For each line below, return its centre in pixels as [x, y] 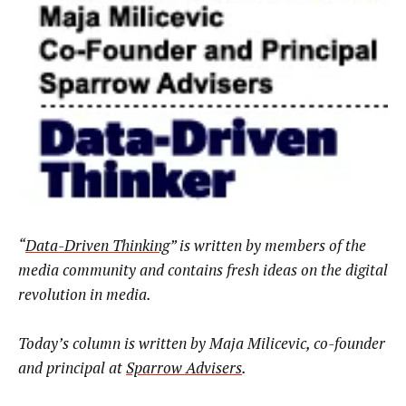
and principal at [72, 368]
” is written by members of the [268, 245]
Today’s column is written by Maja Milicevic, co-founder [202, 343]
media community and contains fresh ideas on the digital [203, 269]
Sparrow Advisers [184, 368]
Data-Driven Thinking [97, 245]
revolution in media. [85, 294]
